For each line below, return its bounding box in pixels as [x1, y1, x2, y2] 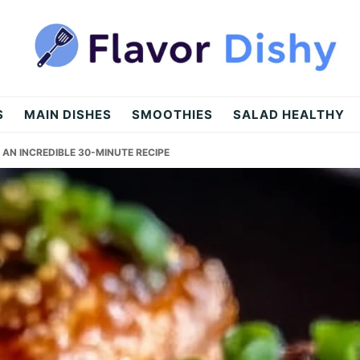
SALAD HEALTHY [232, 107, 345, 122]
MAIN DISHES [23, 107, 112, 122]
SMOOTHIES [131, 107, 213, 122]
